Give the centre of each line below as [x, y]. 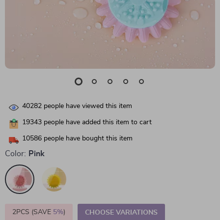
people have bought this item [87, 139]
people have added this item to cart [97, 123]
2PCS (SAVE [33, 212]
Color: [15, 154]
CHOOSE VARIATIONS [121, 213]
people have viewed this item [87, 106]
